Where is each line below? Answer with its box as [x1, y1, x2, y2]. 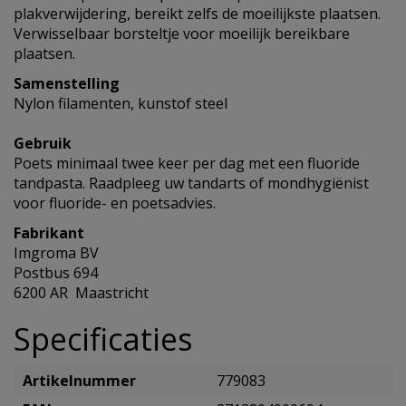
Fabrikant [14, 223, 84, 243]
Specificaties [14, 318, 193, 360]
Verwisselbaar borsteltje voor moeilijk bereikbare [14, 24, 350, 43]
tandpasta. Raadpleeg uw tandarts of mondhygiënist [14, 173, 369, 193]
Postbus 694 [14, 263, 98, 283]
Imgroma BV [14, 243, 99, 263]
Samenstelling [14, 73, 120, 93]
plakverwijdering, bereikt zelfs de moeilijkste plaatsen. [14, 4, 381, 24]
